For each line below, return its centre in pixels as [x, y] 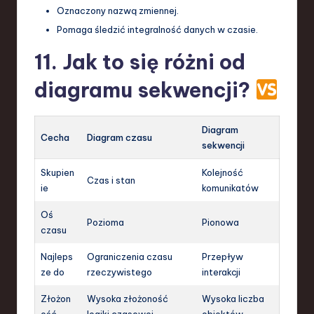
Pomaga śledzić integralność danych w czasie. [157, 29]
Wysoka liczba [233, 298]
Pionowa [220, 222]
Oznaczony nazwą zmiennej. [118, 10]
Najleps [57, 256]
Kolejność [223, 172]
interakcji [221, 272]
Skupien [57, 172]
